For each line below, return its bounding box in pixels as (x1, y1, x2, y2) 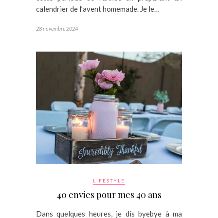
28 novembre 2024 (36, 25, 78, 32)
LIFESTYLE (93, 178, 125, 184)
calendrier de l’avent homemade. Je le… (36, 4, 160, 14)
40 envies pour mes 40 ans (56, 189, 162, 201)
